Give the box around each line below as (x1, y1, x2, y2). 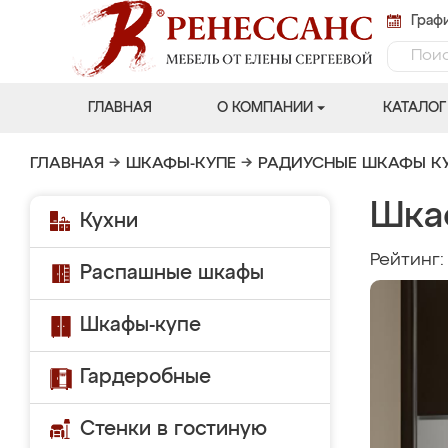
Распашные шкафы (80, 263, 264, 283)
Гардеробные (80, 367, 211, 387)
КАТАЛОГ (382, 101, 446, 115)
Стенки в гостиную (80, 419, 267, 439)
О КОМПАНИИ (216, 101, 313, 115)
